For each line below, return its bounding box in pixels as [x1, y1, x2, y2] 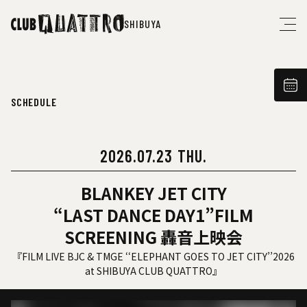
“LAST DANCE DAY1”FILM [53, 203, 254, 227]
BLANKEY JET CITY [80, 181, 227, 205]
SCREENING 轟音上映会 [64, 225, 243, 249]
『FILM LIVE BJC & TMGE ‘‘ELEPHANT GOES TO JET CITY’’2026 [12, 249, 295, 263]
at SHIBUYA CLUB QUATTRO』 [85, 264, 222, 278]
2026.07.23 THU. [99, 146, 208, 166]
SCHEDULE [11, 95, 57, 108]
